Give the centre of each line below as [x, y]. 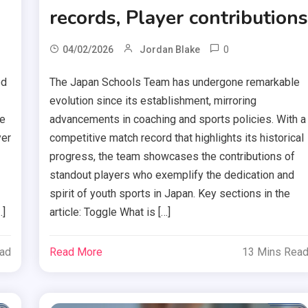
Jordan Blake [170, 49]
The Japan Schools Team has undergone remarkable [175, 82]
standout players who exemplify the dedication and [172, 175]
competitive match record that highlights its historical [177, 137]
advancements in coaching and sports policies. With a [178, 119]
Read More [76, 252]
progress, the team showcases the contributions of [173, 156]
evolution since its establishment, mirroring [153, 100]
